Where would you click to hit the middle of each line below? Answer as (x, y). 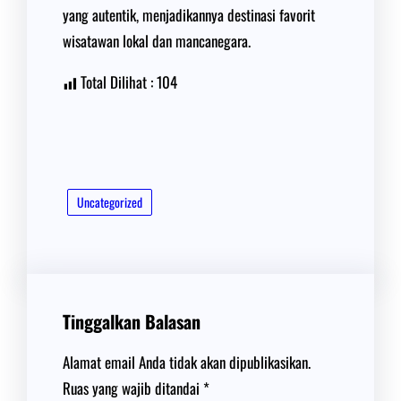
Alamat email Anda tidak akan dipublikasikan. (187, 362)
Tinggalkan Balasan (132, 321)
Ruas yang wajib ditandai (133, 388)
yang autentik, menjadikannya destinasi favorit (189, 15)
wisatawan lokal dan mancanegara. (157, 41)
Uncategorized (110, 202)
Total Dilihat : (117, 82)
